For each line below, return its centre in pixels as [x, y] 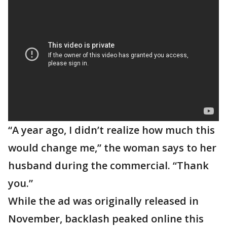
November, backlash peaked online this [106, 219]
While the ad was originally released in [103, 201]
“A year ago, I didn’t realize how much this [111, 130]
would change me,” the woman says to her [112, 148]
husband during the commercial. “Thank [108, 165]
